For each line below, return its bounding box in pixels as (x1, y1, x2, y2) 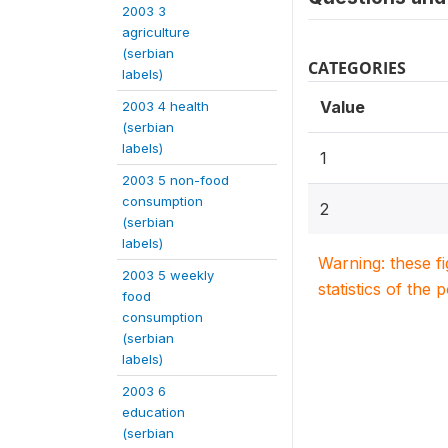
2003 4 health (122, 98, 209, 114)
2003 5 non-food (122, 172, 229, 188)
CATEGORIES (308, 57, 406, 79)
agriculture (122, 24, 190, 40)
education (122, 404, 185, 420)
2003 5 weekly (122, 267, 214, 283)
